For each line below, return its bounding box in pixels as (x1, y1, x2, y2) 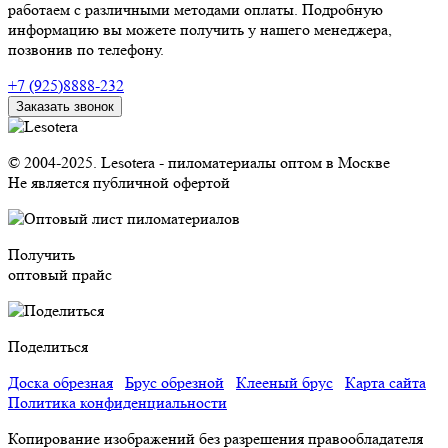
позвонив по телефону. (8, 40, 164, 60)
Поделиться (8, 337, 88, 357)
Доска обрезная (8, 373, 113, 393)
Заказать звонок (16, 99, 114, 115)
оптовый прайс (8, 265, 112, 285)
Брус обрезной (125, 373, 224, 393)
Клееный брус (236, 373, 333, 393)
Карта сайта (345, 373, 426, 393)
